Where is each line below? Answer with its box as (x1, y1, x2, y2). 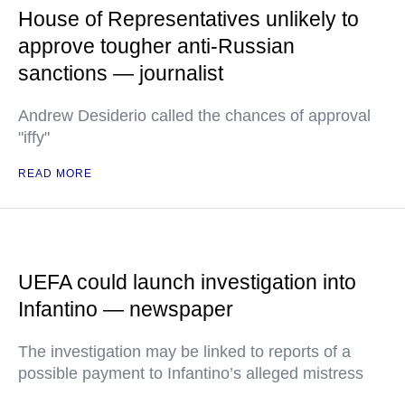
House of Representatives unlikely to (18, 7, 359, 32)
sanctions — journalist (18, 61, 223, 86)
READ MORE (18, 167, 92, 181)
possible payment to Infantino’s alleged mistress (18, 364, 363, 383)
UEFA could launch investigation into (18, 270, 356, 295)
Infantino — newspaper (18, 297, 233, 322)
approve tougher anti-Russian (18, 34, 295, 59)
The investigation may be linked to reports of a (18, 343, 351, 362)
